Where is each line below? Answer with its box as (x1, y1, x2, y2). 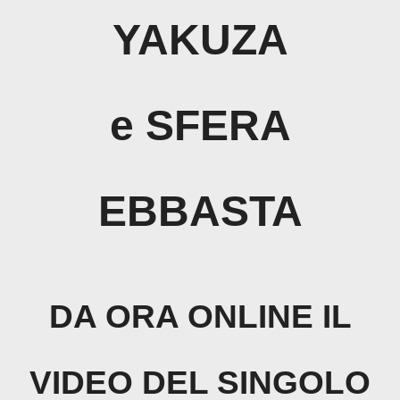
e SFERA (109, 102, 291, 149)
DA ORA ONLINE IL (48, 297, 352, 335)
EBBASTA (97, 187, 303, 235)
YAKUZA (112, 16, 288, 63)
